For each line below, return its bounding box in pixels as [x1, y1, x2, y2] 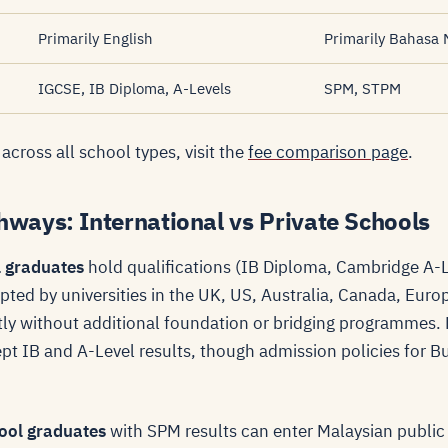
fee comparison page [248, 141, 408, 163]
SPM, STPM [324, 79, 401, 98]
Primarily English [38, 29, 153, 48]
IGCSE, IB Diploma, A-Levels [38, 79, 231, 98]
